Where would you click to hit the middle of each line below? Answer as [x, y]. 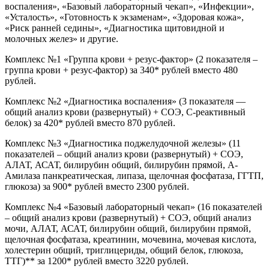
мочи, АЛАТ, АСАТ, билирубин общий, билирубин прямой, [128, 228]
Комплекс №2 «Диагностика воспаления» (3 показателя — [125, 101]
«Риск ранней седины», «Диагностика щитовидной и [115, 28]
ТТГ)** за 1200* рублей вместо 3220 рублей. [97, 261]
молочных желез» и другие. [62, 38]
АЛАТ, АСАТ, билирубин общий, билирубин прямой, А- [121, 165]
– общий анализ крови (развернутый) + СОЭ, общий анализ [128, 217]
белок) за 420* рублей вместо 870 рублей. [90, 122]
